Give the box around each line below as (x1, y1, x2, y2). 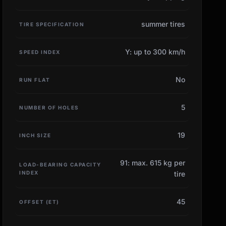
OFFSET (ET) (19, 198, 60, 205)
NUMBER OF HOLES (19, 104, 79, 110)
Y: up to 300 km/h (125, 47, 185, 56)
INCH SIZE (19, 132, 51, 138)
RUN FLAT (19, 76, 50, 83)
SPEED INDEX (19, 48, 61, 55)
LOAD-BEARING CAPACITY (19, 161, 101, 167)
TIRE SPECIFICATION (19, 21, 85, 27)
